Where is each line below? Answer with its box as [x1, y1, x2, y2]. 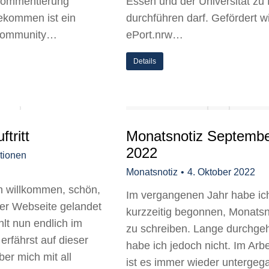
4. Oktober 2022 [187, 167, 255, 177]
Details [133, 57, 156, 65]
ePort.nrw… [126, 29, 183, 41]
